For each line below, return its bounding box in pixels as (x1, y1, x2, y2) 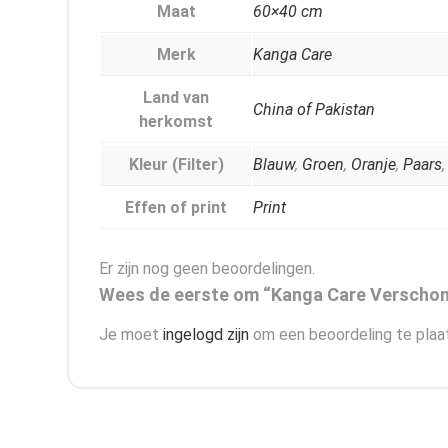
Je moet (99, 324, 163, 344)
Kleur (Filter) (128, 154, 224, 174)
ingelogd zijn (163, 324, 249, 344)
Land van (143, 87, 209, 107)
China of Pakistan (253, 99, 375, 119)
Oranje (351, 154, 396, 174)
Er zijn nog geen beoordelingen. (99, 258, 315, 278)
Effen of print (125, 197, 227, 217)
